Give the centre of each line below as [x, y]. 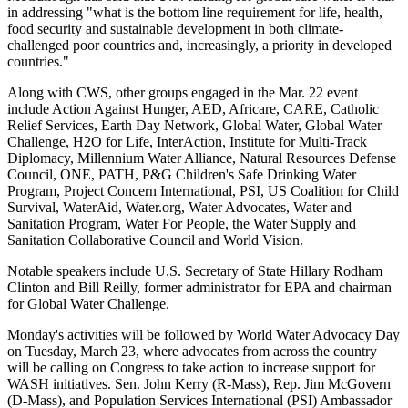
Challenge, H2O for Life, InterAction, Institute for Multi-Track [187, 141]
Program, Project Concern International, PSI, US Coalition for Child [203, 190]
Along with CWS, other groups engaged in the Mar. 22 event [183, 92]
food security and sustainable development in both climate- [175, 28]
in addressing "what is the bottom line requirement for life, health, [195, 12]
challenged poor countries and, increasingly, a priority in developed [199, 45]
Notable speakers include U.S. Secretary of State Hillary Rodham [195, 270]
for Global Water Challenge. [88, 303]
